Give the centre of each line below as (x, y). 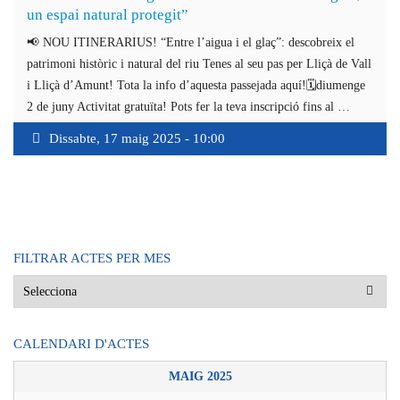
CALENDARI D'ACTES (81, 343)
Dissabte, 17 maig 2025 (115, 138)
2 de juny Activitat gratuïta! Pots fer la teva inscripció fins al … (188, 106)
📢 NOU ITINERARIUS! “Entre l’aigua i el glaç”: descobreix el (191, 42)
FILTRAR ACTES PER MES (92, 258)
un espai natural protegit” (108, 14)
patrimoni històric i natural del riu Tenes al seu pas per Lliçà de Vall (199, 63)
